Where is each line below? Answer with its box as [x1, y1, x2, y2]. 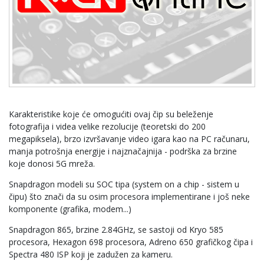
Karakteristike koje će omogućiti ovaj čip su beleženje [9, 108, 213, 120]
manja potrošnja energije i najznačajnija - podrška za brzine [9, 146, 237, 157]
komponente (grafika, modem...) [9, 203, 131, 214]
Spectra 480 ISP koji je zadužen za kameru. [9, 249, 173, 260]
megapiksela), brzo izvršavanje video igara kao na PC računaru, [9, 133, 250, 144]
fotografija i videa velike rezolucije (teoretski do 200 [9, 121, 206, 132]
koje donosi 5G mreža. [9, 158, 95, 169]
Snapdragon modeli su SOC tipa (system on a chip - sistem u [9, 179, 239, 190]
